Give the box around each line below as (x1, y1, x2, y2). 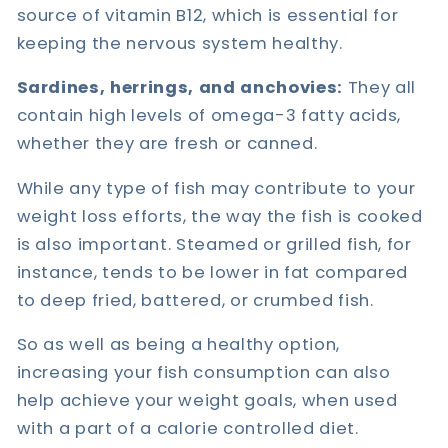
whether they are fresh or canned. (16, 132, 318, 156)
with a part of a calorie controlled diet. (16, 417, 359, 441)
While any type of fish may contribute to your (16, 176, 416, 200)
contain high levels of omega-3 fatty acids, (16, 104, 401, 128)
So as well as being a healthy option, (16, 333, 340, 357)
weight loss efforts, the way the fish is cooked (16, 204, 423, 228)
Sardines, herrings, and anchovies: (16, 76, 343, 100)
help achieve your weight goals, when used (16, 389, 398, 413)
